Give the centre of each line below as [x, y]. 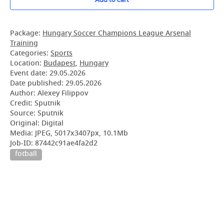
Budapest [59, 64]
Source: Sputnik [37, 114]
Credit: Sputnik [35, 104]
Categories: [30, 54]
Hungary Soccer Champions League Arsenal [117, 34]
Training [24, 44]
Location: [27, 64]
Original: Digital [37, 124]
